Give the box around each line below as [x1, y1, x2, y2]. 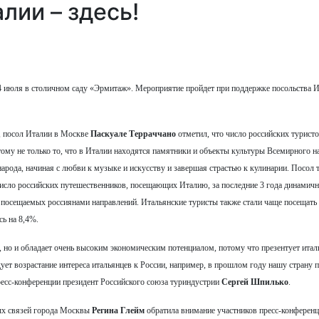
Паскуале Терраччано [90, 128, 176, 139]
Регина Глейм [92, 305, 145, 315]
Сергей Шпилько [221, 276, 288, 287]
